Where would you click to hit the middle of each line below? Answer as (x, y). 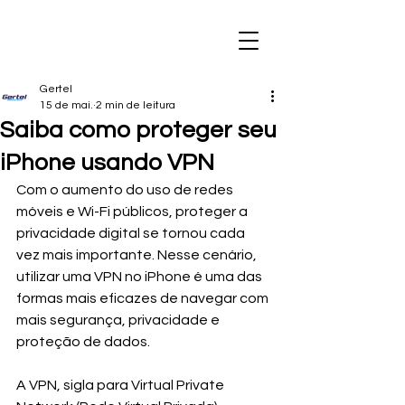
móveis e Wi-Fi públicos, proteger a (133, 212)
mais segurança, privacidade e (119, 320)
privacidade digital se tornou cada (132, 233)
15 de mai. (66, 105)
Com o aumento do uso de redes (126, 190)
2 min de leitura (136, 105)
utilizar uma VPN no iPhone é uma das (141, 277)
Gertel (56, 89)
